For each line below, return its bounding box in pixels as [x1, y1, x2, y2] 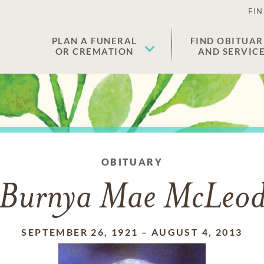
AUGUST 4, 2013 [151, 226, 243, 237]
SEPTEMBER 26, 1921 [21, 226, 138, 237]
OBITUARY [101, 156, 163, 167]
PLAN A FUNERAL [51, 35, 137, 46]
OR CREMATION [55, 46, 134, 57]
